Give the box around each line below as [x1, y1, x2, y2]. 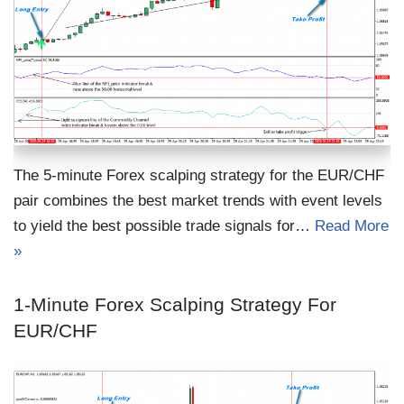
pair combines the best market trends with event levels [14, 191, 382, 209]
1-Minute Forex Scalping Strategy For [14, 293, 336, 315]
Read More [315, 216, 389, 234]
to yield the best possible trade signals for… [14, 216, 315, 234]
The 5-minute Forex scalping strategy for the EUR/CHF [14, 166, 384, 184]
